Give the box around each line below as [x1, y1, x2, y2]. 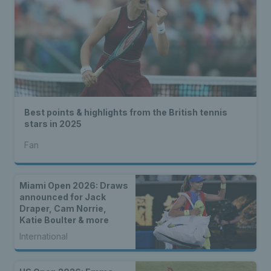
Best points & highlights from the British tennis [24, 107, 227, 118]
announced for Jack [19, 192, 106, 203]
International [19, 231, 68, 242]
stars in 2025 [24, 119, 82, 129]
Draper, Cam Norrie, [19, 203, 106, 214]
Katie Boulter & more [19, 215, 109, 226]
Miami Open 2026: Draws [19, 180, 128, 191]
